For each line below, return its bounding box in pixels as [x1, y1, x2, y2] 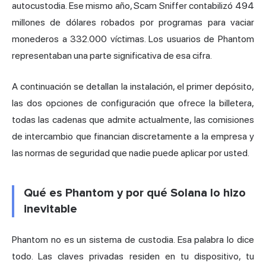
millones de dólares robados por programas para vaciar [12, 16, 254, 28]
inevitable [24, 201, 77, 216]
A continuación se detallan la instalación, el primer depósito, [12, 80, 254, 92]
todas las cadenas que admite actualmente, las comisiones [12, 113, 254, 125]
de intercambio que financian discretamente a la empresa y [12, 130, 254, 142]
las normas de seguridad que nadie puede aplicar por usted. [12, 147, 249, 159]
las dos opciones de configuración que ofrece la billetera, [12, 97, 254, 109]
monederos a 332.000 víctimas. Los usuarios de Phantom [12, 33, 254, 45]
